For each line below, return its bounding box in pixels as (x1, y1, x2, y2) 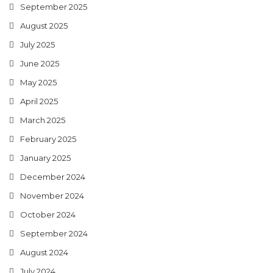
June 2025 (20, 58, 59, 68)
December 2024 (20, 171, 85, 182)
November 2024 (20, 190, 84, 200)
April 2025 (20, 96, 58, 106)
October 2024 (20, 209, 76, 219)
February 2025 (20, 133, 76, 144)
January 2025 (20, 152, 71, 163)
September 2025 (20, 1, 87, 12)
